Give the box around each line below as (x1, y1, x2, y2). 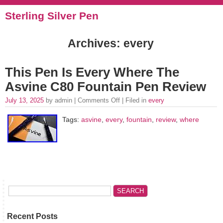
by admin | (46, 97, 78, 104)
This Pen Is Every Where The (5, 65, 179, 79)
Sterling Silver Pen (5, 10, 99, 21)
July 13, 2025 (5, 97, 46, 104)
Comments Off (78, 97, 120, 104)
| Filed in (120, 97, 148, 104)
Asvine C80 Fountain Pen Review (5, 80, 206, 94)
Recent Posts (7, 212, 58, 221)
